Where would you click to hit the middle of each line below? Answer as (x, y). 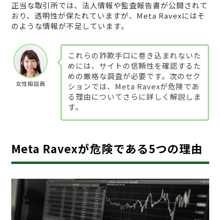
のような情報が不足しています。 (70, 26)
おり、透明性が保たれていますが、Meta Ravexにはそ (108, 16)
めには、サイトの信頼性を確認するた (134, 65)
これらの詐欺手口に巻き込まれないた (134, 55)
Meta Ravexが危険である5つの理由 (107, 148)
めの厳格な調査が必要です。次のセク (134, 76)
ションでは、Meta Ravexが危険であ (133, 86)
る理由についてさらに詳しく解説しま (134, 96)
